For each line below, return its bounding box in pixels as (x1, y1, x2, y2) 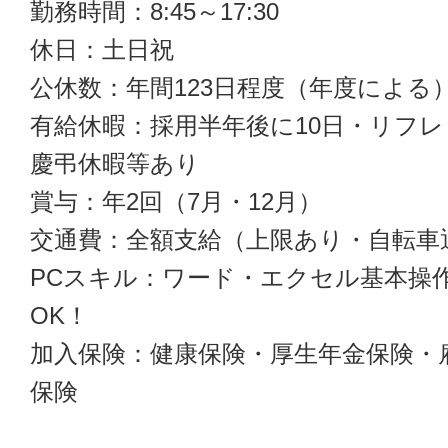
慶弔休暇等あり (30, 150, 200, 177)
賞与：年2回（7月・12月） (30, 188, 322, 215)
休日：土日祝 (30, 36, 174, 63)
